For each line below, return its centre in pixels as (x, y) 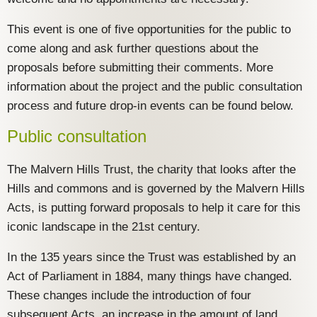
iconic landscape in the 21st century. (104, 227)
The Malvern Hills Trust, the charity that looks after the (151, 170)
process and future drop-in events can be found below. (150, 106)
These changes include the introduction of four (129, 296)
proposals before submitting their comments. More (140, 68)
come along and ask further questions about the (133, 49)
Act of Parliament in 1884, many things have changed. (150, 277)
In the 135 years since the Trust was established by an (151, 258)
